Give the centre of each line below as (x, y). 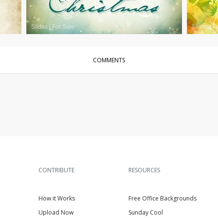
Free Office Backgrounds (163, 198)
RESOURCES (144, 170)
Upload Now (56, 212)
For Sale (63, 27)
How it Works (57, 198)
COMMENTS (109, 60)
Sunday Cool (146, 212)
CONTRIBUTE (56, 170)
